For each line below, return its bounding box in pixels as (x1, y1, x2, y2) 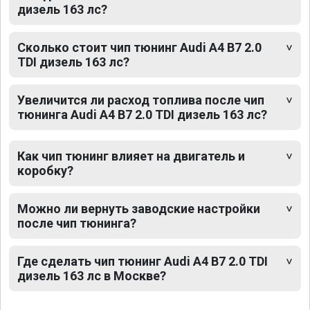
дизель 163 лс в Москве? (17, 268, 166, 283)
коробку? (17, 163, 73, 178)
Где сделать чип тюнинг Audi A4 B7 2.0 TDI (17, 253, 268, 268)
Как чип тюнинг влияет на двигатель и (17, 148, 245, 163)
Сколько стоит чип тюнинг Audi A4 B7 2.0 (17, 39, 262, 55)
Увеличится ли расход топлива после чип (17, 92, 264, 107)
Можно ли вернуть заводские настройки (17, 201, 260, 216)
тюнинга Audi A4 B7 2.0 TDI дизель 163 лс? (17, 107, 267, 122)
